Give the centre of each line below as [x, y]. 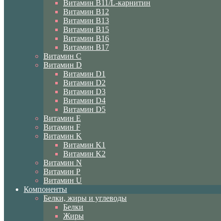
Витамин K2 [84, 154]
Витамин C [62, 56]
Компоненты [45, 189]
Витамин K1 [84, 145]
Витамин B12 [86, 12]
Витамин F [62, 127]
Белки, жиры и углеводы [85, 198]
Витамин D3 [84, 92]
